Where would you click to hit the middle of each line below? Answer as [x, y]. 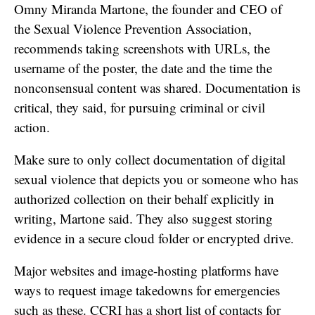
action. [32, 127]
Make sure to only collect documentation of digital [150, 159]
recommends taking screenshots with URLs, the [142, 48]
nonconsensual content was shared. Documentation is [157, 87]
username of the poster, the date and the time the [143, 67]
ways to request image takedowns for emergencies [147, 290]
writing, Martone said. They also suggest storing [143, 218]
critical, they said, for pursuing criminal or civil [140, 107]
